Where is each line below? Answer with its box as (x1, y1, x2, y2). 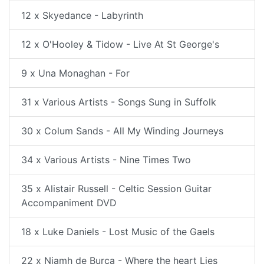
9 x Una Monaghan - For (21, 67, 130, 79)
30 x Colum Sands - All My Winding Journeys (21, 125, 223, 137)
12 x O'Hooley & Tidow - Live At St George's (21, 38, 219, 50)
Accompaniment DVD (21, 197, 117, 209)
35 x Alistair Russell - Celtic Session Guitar (21, 183, 212, 194)
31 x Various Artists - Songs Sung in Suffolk (21, 96, 216, 108)
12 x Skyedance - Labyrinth (21, 9, 143, 21)
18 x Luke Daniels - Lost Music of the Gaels (21, 226, 214, 237)
